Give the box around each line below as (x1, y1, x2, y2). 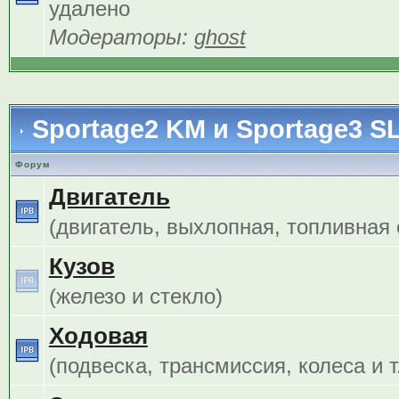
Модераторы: (48, 25, 194, 49)
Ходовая (48, 322, 148, 349)
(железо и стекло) (48, 284, 223, 308)
